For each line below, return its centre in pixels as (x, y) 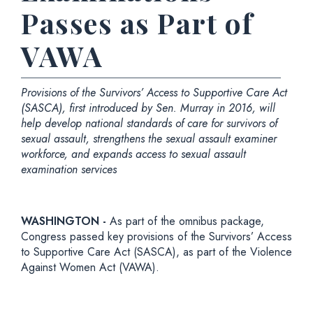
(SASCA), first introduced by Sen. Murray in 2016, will (148, 108)
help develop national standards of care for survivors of (149, 123)
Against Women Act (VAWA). (90, 267)
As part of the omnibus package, (187, 221)
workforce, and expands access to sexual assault (133, 154)
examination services (69, 169)
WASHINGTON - (65, 221)
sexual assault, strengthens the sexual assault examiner (149, 139)
